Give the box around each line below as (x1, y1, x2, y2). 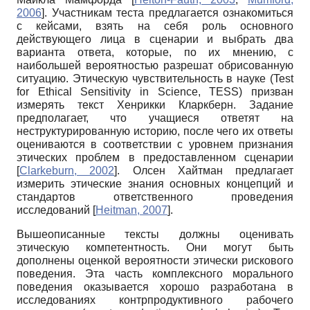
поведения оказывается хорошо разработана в (17, 280, 293, 293)
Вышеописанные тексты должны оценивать (17, 228, 293, 240)
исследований (17, 203, 93, 216)
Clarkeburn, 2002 (19, 164, 115, 176)
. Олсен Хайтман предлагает (117, 164, 293, 176)
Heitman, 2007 (95, 203, 167, 216)
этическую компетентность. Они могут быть (17, 241, 293, 253)
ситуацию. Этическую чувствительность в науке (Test (17, 72, 293, 84)
